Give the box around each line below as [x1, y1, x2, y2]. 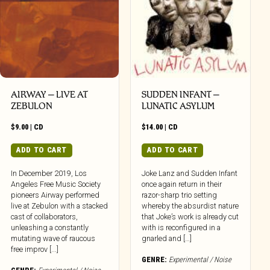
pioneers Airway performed [11, 190, 100, 199]
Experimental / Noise [169, 254, 232, 264]
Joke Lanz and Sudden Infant [142, 168, 238, 178]
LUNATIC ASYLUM [142, 100, 215, 112]
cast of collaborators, [11, 212, 78, 221]
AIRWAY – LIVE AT [11, 89, 89, 101]
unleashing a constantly [11, 222, 89, 232]
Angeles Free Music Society [11, 179, 101, 189]
